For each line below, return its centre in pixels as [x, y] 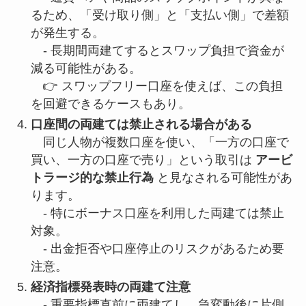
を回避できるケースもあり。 [110, 103]
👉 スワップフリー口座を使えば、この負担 [156, 86]
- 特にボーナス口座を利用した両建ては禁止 [157, 213]
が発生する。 [67, 32]
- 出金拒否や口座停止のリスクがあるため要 [157, 248]
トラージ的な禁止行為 [92, 177]
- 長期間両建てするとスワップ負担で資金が [157, 50]
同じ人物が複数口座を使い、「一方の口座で [159, 142]
